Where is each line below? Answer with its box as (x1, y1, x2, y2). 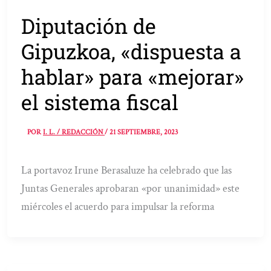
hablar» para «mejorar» (21, 62, 244, 90)
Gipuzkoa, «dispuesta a (21, 37, 242, 65)
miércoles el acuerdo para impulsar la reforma (21, 200, 215, 214)
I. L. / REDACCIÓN (43, 128, 105, 137)
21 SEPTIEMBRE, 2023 (109, 128, 178, 137)
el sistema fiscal (21, 88, 179, 116)
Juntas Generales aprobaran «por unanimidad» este (21, 181, 240, 196)
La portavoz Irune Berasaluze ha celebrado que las (21, 163, 232, 178)
